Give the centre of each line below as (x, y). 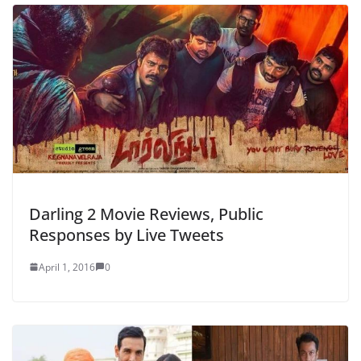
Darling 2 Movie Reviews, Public (146, 214)
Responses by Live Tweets (127, 234)
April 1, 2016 (67, 267)
